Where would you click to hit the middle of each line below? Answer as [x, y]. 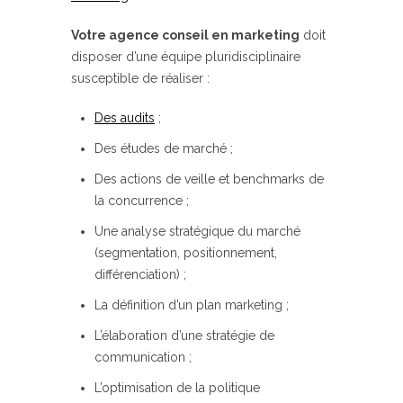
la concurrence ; [142, 201]
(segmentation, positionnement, [186, 253]
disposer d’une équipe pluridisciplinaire [186, 57]
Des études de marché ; [164, 149]
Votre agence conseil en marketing [185, 36]
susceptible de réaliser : [140, 79]
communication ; [143, 358]
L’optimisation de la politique [177, 388]
